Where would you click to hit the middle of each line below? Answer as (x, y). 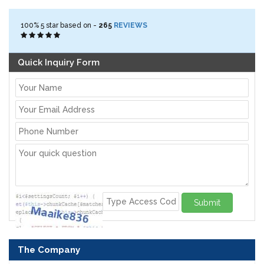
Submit (207, 202)
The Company (49, 250)
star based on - (71, 26)
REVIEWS (131, 26)
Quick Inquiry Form (59, 63)
